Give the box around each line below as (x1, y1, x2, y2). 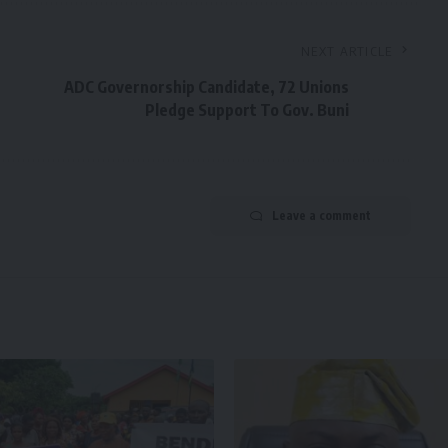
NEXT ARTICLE (301, 43, 393, 60)
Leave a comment (271, 208, 371, 224)
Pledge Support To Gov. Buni (144, 100, 349, 121)
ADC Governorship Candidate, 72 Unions (63, 77, 349, 98)
